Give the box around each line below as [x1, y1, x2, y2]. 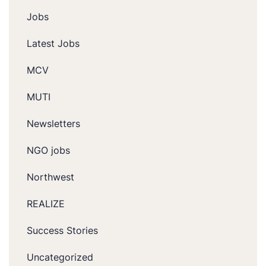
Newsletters [27, 117, 80, 129]
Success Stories [27, 224, 98, 236]
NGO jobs [27, 144, 70, 156]
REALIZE [27, 197, 65, 210]
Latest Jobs [27, 37, 80, 49]
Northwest [27, 170, 74, 183]
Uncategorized [27, 251, 93, 263]
